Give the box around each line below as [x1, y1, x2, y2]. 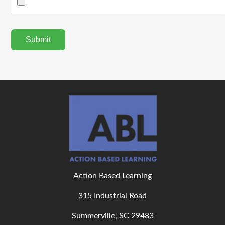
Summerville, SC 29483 [71, 211, 154, 220]
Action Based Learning [73, 171, 152, 180]
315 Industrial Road [78, 191, 147, 200]
